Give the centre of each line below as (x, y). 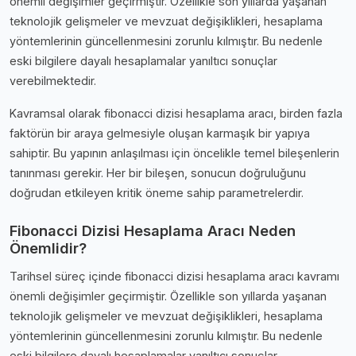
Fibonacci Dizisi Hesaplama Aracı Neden (153, 230)
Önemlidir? (48, 248)
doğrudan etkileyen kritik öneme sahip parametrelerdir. (157, 192)
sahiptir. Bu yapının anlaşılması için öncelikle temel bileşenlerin (174, 153)
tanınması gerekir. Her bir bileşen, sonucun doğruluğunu (158, 172)
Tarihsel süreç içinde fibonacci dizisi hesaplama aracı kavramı (174, 276)
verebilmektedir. (53, 80)
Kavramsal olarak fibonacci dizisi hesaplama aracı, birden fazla (176, 113)
